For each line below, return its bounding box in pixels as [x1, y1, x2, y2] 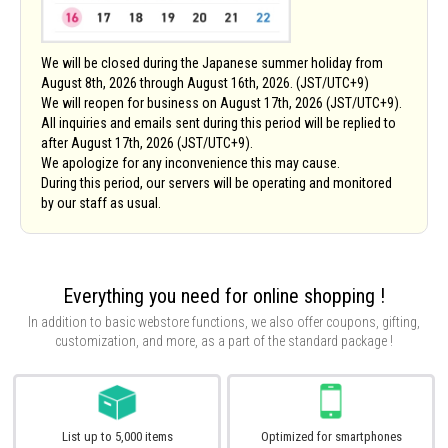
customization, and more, [55, 332, 201, 349]
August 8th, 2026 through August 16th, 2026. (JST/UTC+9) [41, 74, 369, 91]
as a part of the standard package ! [201, 332, 393, 349]
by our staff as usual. [41, 194, 161, 211]
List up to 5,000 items [61, 428, 173, 444]
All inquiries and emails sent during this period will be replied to [41, 114, 396, 131]
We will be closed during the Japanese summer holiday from [41, 54, 383, 71]
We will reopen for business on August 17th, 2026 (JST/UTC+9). [41, 94, 402, 111]
